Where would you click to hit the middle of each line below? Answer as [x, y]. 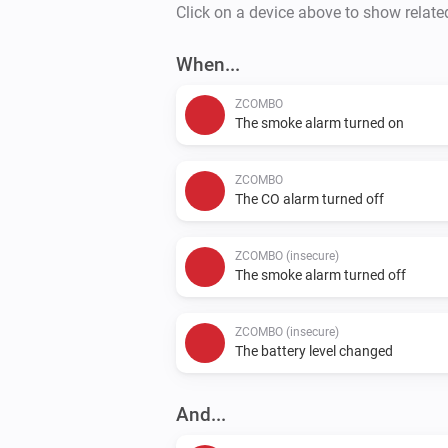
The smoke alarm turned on [319, 122]
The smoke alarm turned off [320, 274]
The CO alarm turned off [309, 198]
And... [201, 414]
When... [208, 64]
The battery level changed [314, 350]
